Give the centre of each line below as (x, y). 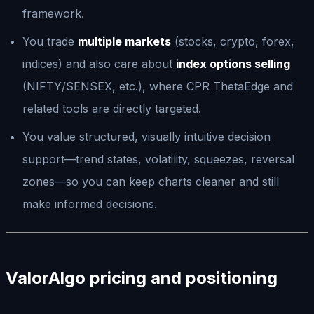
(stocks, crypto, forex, (233, 41)
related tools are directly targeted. (112, 108)
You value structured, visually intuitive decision (146, 136)
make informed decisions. (90, 204)
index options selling (233, 63)
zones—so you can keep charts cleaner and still (151, 181)
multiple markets (124, 41)
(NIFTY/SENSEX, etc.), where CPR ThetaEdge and (158, 86)
